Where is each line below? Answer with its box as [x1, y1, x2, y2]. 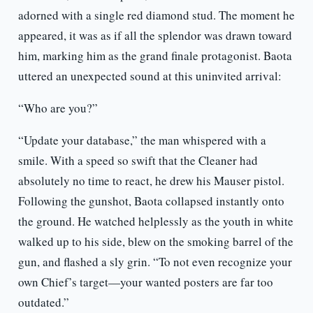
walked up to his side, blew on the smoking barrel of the [17, 233, 293, 250]
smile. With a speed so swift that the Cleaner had [17, 152, 258, 169]
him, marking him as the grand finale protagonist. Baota [17, 48, 292, 64]
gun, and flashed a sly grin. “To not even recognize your [17, 254, 292, 270]
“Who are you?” [17, 100, 98, 117]
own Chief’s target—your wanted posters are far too [17, 274, 273, 291]
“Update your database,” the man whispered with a [17, 132, 266, 149]
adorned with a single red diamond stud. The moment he [17, 7, 295, 24]
